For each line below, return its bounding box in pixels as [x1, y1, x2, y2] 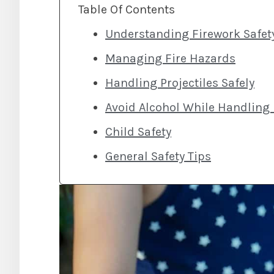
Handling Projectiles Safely [105, 76, 254, 90]
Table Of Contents [78, 2, 175, 17]
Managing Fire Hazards [105, 51, 235, 65]
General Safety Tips [105, 149, 211, 163]
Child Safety [105, 125, 171, 139]
